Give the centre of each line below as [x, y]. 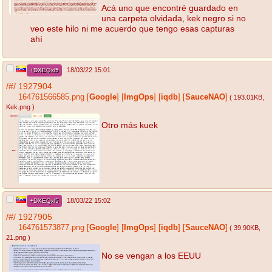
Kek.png [18, 107]
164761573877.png [51, 228]
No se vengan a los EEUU [151, 255]
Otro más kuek [130, 125]
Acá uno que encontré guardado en [170, 8]
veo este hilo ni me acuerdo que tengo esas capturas [132, 28]
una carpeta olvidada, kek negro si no [174, 18]
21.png [16, 238]
